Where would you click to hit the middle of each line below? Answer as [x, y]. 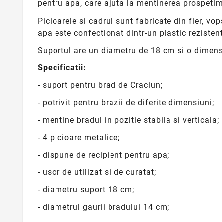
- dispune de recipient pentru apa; [104, 155]
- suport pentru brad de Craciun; [100, 85]
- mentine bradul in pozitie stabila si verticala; [128, 120]
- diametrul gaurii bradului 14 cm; [104, 207]
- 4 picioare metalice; [79, 137]
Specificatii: [62, 67]
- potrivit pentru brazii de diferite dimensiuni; [126, 103]
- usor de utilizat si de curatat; [97, 172]
